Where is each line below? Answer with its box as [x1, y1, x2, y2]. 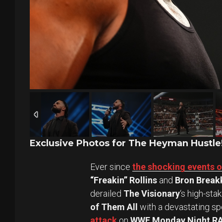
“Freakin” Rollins [90, 175, 157, 186]
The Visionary [123, 188, 180, 199]
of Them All [90, 202, 138, 213]
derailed [90, 188, 123, 199]
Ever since [90, 162, 132, 172]
